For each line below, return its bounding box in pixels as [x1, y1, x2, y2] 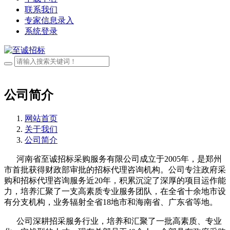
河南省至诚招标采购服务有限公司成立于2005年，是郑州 [4, 155, 222, 164]
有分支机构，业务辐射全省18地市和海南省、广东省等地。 [4, 198, 218, 207]
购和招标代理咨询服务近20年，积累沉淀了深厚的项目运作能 [4, 176, 226, 185]
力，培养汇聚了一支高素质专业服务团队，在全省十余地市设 [4, 187, 226, 196]
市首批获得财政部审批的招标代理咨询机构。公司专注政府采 [4, 165, 226, 175]
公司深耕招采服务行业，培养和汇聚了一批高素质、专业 [4, 217, 222, 226]
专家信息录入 [25, 16, 74, 25]
